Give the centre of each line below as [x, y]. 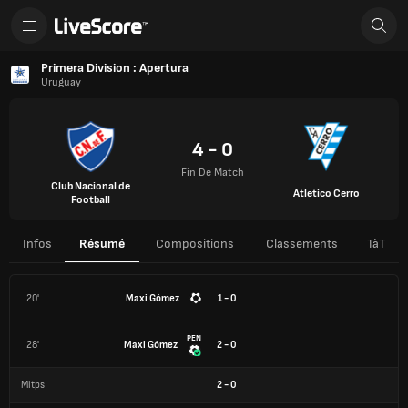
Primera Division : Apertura [115, 68]
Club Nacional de [91, 186]
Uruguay [61, 82]
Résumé [102, 244]
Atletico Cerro [326, 193]
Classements [301, 244]
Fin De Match [213, 173]
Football [91, 200]
